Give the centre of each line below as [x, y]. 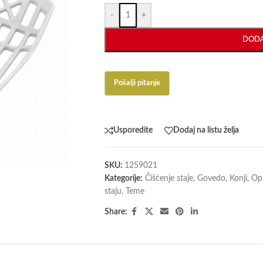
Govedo [211, 178]
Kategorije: [123, 178]
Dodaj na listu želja [206, 131]
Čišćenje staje [169, 178]
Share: [116, 212]
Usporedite [133, 131]
